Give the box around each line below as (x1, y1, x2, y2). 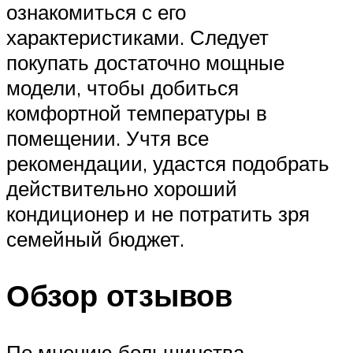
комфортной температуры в (6, 99, 267, 125)
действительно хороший (6, 175, 237, 201)
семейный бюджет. (6, 225, 184, 251)
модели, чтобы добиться (6, 74, 239, 100)
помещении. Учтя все (6, 124, 209, 150)
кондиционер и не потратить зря (6, 200, 310, 226)
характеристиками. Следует (6, 24, 269, 50)
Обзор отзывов (6, 276, 232, 315)
